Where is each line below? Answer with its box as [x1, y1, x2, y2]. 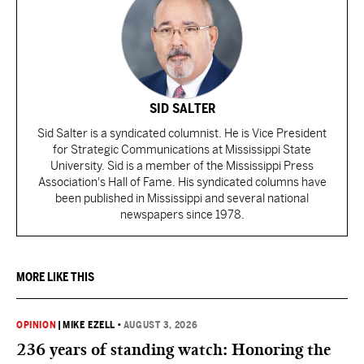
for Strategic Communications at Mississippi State [53, 143, 311, 156]
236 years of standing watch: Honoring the [16, 340, 331, 359]
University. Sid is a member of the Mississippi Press [50, 159, 314, 172]
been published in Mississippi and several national [55, 192, 309, 205]
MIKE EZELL [63, 319, 116, 331]
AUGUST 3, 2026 [123, 319, 198, 331]
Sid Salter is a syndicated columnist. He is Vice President [37, 127, 327, 140]
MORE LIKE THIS [16, 271, 94, 284]
